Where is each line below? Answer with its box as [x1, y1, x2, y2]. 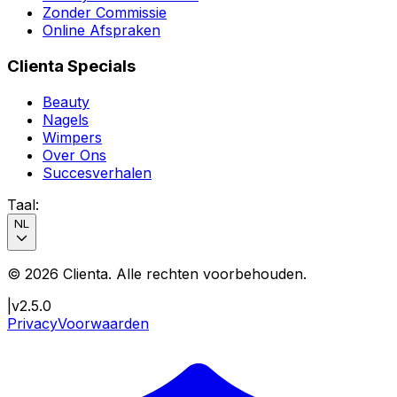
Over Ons [43, 145, 106, 164]
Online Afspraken [43, 21, 160, 40]
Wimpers [43, 128, 102, 146]
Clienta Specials [7, 55, 136, 76]
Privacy [7, 314, 58, 332]
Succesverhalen [43, 163, 152, 182]
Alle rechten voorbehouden [116, 264, 303, 283]
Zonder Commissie [43, 4, 167, 22]
